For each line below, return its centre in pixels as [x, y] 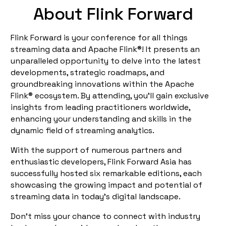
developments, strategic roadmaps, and [88, 72]
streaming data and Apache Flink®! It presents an [105, 49]
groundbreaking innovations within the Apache [102, 84]
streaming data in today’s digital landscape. [96, 196]
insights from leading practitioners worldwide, [100, 107]
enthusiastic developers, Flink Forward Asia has [101, 161]
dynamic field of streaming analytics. [82, 130]
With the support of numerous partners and [96, 150]
